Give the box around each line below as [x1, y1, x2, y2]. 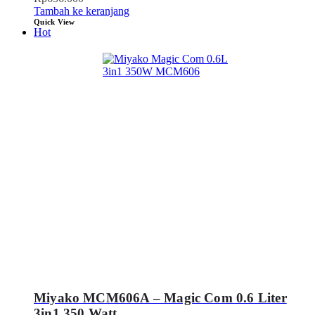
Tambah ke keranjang [34, 4, 129, 17]
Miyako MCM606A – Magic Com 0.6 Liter [34, 290, 287, 306]
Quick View [34, 17, 75, 26]
